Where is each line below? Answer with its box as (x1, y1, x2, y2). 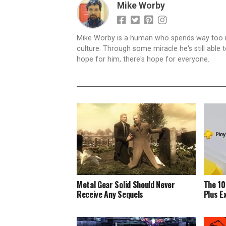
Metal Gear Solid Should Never (77, 178, 175, 191)
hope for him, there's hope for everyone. (77, 55, 209, 64)
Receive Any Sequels (77, 188, 143, 200)
